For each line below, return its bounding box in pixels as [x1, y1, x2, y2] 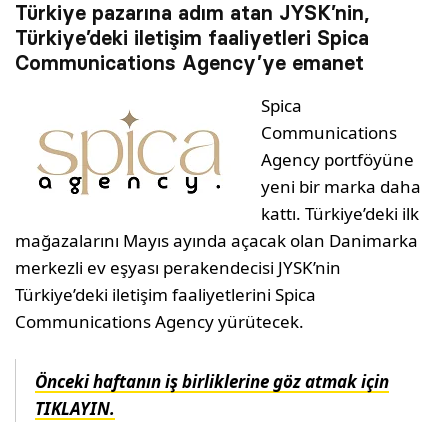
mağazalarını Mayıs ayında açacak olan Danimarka [15, 229, 419, 253]
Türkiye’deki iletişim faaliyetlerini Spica [15, 283, 317, 307]
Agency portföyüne [261, 148, 415, 172]
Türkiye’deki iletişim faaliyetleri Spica [15, 26, 369, 51]
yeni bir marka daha [261, 175, 422, 199]
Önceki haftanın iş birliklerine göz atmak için [35, 370, 390, 394]
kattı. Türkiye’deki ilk [261, 202, 420, 226]
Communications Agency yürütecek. [15, 310, 305, 334]
